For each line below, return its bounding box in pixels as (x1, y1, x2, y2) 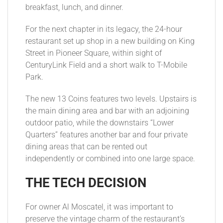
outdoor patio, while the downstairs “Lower (25, 118, 174, 128)
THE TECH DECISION (25, 175, 146, 191)
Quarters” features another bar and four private (25, 130, 188, 140)
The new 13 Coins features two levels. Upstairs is (25, 95, 197, 104)
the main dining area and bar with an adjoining (25, 107, 189, 116)
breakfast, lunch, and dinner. (25, 3, 123, 12)
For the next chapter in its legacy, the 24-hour (25, 25, 182, 34)
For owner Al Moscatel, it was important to (25, 203, 173, 212)
